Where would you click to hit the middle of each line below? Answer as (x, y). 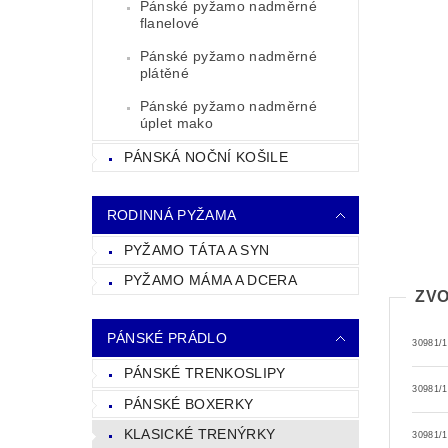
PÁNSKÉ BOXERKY (188, 403)
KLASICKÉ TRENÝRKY (199, 434)
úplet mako (176, 123)
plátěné (164, 73)
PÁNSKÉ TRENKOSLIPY (204, 372)
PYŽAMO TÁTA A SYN (196, 249)
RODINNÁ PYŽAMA (171, 214)
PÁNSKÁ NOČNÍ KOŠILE (205, 157)
